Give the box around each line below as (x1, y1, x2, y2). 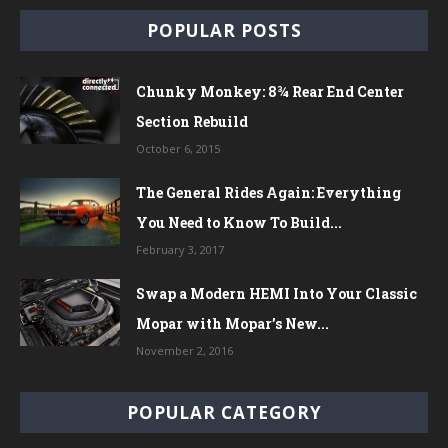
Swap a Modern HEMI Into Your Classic (136, 283, 417, 303)
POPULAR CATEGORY (126, 400, 322, 424)
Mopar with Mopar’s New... (136, 313, 329, 333)
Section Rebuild (136, 111, 248, 131)
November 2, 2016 (136, 342, 233, 358)
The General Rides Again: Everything (136, 182, 401, 202)
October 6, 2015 (136, 140, 220, 156)
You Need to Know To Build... (136, 212, 342, 232)
